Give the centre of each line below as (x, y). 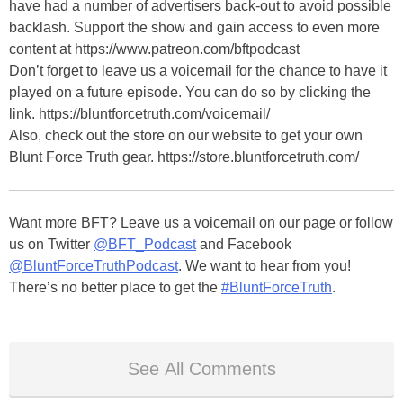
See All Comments (201, 368)
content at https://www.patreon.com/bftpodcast (154, 49)
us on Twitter (51, 244)
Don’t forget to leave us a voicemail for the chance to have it (198, 70)
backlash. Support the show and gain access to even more (194, 27)
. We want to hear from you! (264, 265)
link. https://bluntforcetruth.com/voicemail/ (139, 113)
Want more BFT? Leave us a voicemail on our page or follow (201, 222)
